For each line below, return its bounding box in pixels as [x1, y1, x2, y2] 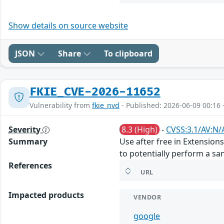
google [133, 210, 160, 221]
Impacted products [8, 189, 84, 200]
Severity [8, 123, 42, 135]
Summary [8, 135, 47, 147]
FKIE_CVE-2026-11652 [29, 84, 160, 99]
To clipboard [104, 47, 152, 59]
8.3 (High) [121, 123, 158, 135]
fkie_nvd [92, 100, 119, 110]
